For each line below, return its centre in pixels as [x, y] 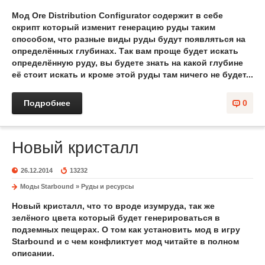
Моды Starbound [47, 186]
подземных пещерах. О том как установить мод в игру [126, 230]
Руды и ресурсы [107, 186]
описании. [33, 253]
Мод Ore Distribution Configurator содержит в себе [117, 15]
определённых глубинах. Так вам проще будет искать [125, 51]
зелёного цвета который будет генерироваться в [116, 218]
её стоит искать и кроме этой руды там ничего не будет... [132, 75]
